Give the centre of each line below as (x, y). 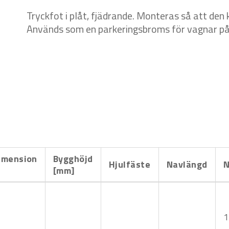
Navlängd (187, 164)
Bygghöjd (73, 158)
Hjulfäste (130, 164)
